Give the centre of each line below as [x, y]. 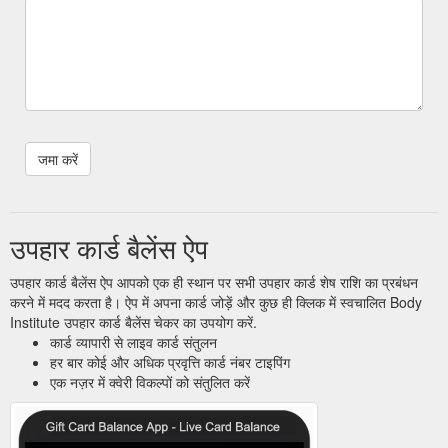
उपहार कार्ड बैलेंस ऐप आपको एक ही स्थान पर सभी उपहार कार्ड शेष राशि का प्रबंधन [214, 281]
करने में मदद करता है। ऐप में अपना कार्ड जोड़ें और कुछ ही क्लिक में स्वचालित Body [216, 301]
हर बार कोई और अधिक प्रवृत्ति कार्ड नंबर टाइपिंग [170, 361]
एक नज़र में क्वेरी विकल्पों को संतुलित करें [150, 381]
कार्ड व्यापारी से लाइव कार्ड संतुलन [133, 341]
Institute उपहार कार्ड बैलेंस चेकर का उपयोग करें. [133, 321]
